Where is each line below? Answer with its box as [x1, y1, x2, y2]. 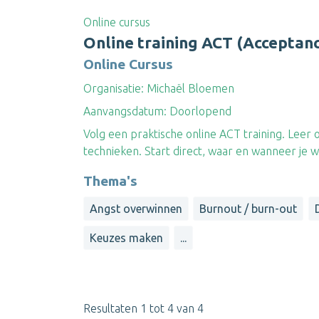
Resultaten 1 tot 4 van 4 [83, 301, 204, 315]
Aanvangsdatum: [83, 105, 167, 118]
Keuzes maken [90, 231, 163, 244]
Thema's [83, 173, 137, 189]
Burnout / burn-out [199, 202, 298, 216]
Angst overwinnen [90, 202, 182, 216]
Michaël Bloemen [144, 82, 234, 95]
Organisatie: [83, 82, 144, 95]
